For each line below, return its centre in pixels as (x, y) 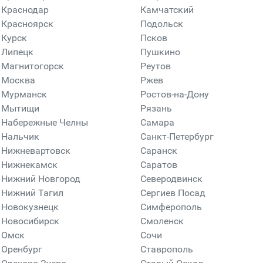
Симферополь (171, 207)
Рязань (156, 108)
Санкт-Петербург (177, 136)
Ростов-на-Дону (175, 94)
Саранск (159, 151)
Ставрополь (167, 249)
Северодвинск (171, 179)
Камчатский (167, 10)
